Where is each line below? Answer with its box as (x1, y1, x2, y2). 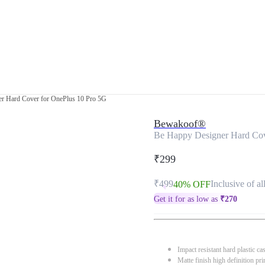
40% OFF (173, 179, 211, 189)
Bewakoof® (154, 118, 206, 130)
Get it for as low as (154, 195, 220, 203)
